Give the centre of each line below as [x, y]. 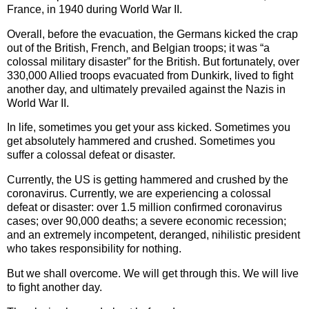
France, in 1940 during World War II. [94, 9]
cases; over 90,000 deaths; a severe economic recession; [147, 221]
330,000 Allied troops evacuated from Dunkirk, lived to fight [150, 75]
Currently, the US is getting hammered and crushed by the [148, 180]
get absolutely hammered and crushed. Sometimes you [141, 141]
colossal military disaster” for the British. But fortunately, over [153, 61]
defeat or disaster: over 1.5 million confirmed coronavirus [144, 208]
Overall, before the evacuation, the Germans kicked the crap [152, 34]
